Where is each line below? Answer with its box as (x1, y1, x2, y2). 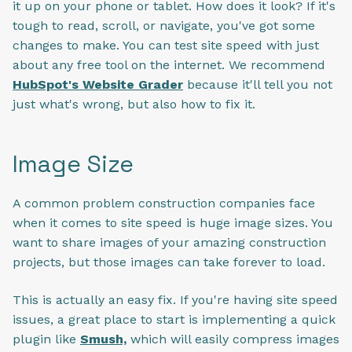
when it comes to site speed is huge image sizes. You (13, 215, 333, 231)
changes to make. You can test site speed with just (13, 38, 319, 53)
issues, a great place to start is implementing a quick (13, 311, 335, 327)
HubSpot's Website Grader (13, 77, 183, 93)
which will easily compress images (126, 331, 339, 346)
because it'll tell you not (183, 77, 332, 93)
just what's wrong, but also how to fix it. (13, 97, 255, 112)
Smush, (80, 331, 126, 346)
